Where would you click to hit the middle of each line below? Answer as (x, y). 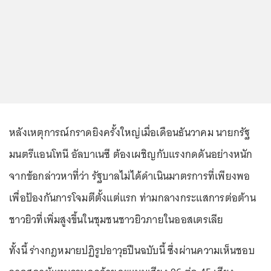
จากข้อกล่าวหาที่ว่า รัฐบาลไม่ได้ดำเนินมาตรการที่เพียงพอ (130, 176)
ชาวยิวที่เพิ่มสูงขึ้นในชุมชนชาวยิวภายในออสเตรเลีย (116, 219)
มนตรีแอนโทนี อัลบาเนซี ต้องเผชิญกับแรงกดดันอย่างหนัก (131, 154)
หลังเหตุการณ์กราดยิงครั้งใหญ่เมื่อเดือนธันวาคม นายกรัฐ (130, 132)
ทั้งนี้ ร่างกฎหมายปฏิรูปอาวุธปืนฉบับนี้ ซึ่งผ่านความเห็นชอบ (132, 250)
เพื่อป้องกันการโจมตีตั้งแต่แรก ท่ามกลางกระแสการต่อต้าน (132, 198)
